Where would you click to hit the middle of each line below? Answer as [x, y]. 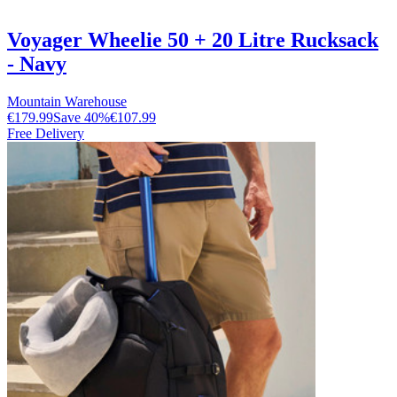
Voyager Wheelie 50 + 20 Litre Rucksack [193, 40]
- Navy [37, 64]
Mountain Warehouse [67, 102]
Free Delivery [46, 134]
